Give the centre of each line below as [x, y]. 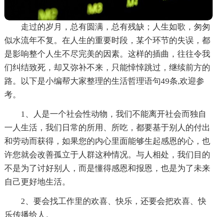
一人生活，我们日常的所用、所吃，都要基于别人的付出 [107, 127]
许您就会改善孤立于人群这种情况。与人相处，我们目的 [107, 155]
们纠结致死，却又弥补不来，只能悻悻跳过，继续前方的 [107, 67]
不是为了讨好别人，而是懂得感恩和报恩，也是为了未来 [107, 168]
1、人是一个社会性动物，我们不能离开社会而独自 [113, 114]
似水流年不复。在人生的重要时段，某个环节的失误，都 [107, 40]
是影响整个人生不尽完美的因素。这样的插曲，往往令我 [107, 54]
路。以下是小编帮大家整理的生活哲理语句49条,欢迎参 [104, 81]
